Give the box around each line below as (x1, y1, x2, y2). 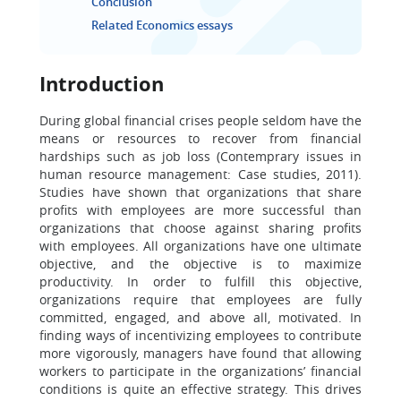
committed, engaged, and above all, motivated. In (39, 309, 362, 326)
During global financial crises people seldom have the (39, 112, 362, 129)
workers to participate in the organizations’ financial (39, 363, 362, 380)
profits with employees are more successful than (39, 201, 362, 218)
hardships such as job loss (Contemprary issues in (39, 148, 362, 165)
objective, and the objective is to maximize (39, 255, 362, 272)
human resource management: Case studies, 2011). (39, 166, 362, 183)
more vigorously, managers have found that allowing (39, 345, 362, 362)
